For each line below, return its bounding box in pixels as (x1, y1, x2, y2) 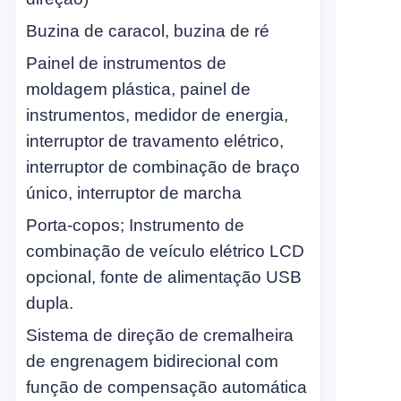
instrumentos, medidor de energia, (26, 106, 288, 124)
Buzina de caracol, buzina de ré (26, 21, 269, 40)
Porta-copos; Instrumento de (26, 216, 244, 235)
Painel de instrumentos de (26, 54, 226, 73)
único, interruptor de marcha (26, 183, 242, 202)
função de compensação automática (26, 378, 307, 397)
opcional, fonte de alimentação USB (26, 268, 302, 286)
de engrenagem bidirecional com (26, 352, 278, 371)
